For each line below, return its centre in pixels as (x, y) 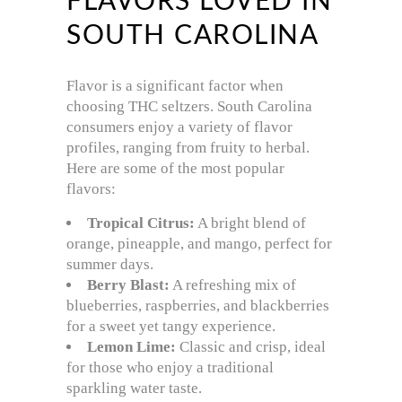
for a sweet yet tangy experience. (171, 327)
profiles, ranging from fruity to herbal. (188, 148)
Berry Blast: (128, 285)
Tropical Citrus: (141, 223)
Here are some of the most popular (175, 169)
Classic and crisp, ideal (251, 347)
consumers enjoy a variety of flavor (179, 127)
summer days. (110, 265)
